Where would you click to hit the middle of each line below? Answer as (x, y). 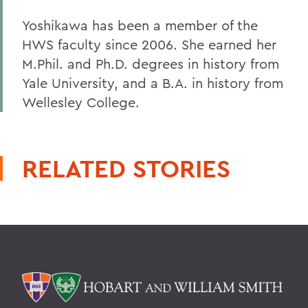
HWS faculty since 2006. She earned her (149, 44)
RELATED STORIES (126, 168)
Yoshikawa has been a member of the (140, 25)
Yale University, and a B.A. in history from (153, 82)
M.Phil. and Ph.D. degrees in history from (151, 63)
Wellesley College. (81, 102)
